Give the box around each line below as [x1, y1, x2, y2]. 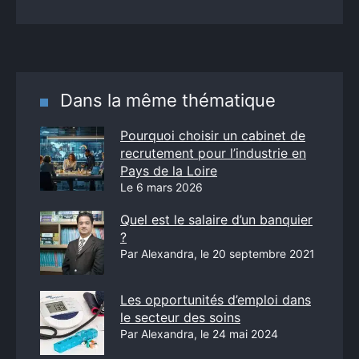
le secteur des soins [120, 309, 240, 325]
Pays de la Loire [120, 163, 217, 179]
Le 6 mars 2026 [120, 180, 203, 194]
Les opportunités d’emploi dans [120, 292, 311, 308]
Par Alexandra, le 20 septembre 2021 [120, 247, 315, 260]
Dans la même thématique [60, 90, 276, 111]
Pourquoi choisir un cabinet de [120, 127, 305, 143]
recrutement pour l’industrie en [120, 145, 306, 161]
